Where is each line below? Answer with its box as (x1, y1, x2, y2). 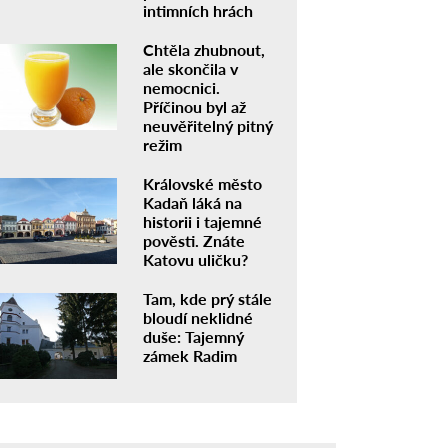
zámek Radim (142, 345, 237, 365)
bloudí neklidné (142, 307, 253, 327)
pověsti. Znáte (142, 230, 245, 250)
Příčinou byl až (142, 96, 246, 116)
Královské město (142, 173, 262, 193)
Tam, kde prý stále (142, 288, 272, 308)
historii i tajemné (142, 211, 262, 231)
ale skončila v (142, 58, 238, 78)
